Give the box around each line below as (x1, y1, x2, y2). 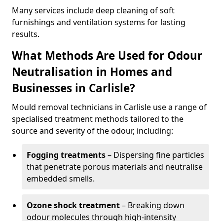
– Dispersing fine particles (106, 149, 204, 160)
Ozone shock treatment (27, 200, 120, 211)
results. (12, 29, 39, 39)
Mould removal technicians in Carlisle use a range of (12, 102, 207, 112)
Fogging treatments (27, 149, 106, 160)
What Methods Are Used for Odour (12, 48, 202, 63)
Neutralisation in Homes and (12, 64, 172, 79)
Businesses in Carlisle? (12, 80, 135, 96)
